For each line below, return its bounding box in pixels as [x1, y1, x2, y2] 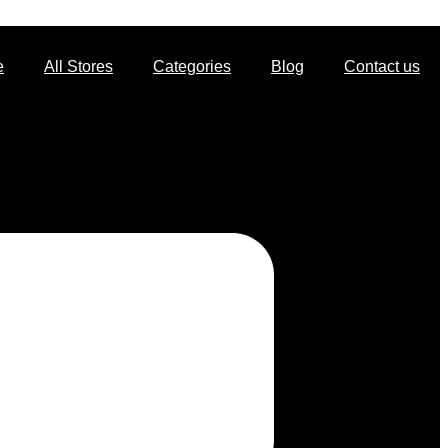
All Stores [44, 58, 113, 75]
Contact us [344, 58, 420, 75]
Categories [153, 58, 231, 75]
